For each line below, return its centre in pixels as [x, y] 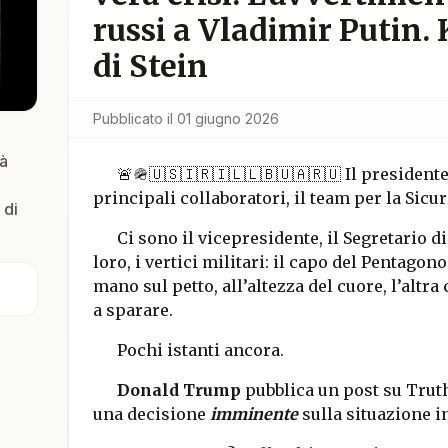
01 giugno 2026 [227, 118]
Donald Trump [178, 390]
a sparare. [134, 310]
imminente [253, 414]
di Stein [150, 66]
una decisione [151, 414]
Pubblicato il [132, 118]
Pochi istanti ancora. [200, 350]
